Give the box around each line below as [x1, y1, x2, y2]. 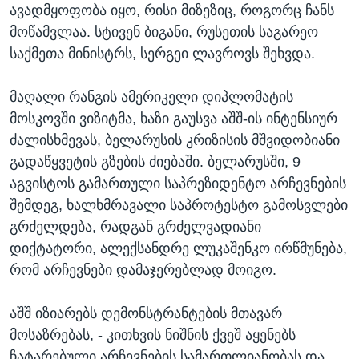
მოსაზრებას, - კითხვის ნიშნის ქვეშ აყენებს [10, 327, 296, 344]
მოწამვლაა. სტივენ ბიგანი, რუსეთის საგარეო [10, 24, 318, 41]
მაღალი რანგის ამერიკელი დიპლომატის [10, 89, 293, 106]
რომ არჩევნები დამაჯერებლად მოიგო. [10, 262, 276, 279]
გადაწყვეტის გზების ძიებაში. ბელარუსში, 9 [10, 154, 301, 171]
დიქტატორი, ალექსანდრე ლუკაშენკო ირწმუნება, [10, 240, 347, 257]
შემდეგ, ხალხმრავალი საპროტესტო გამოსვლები [10, 197, 348, 214]
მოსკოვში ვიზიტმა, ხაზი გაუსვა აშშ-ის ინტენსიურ [10, 111, 337, 127]
